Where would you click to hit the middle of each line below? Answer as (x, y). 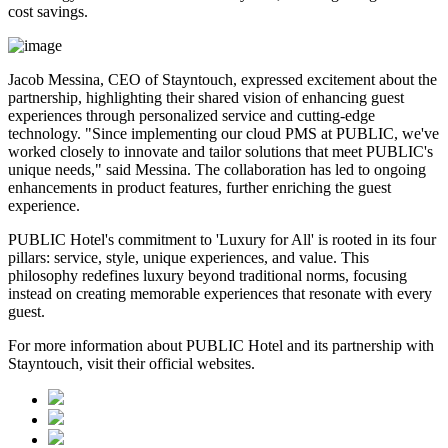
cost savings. (48, 12)
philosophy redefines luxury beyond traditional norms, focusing (207, 276)
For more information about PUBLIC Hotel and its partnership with (221, 346)
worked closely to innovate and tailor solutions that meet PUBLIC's (220, 152)
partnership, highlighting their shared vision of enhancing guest (206, 98)
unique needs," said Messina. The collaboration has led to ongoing (217, 170)
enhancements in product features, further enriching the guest (199, 188)
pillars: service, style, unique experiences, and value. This (188, 258)
